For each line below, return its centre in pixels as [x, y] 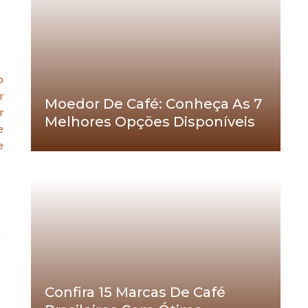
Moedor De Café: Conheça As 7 [153, 104]
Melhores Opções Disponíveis [150, 122]
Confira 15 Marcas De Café [135, 293]
